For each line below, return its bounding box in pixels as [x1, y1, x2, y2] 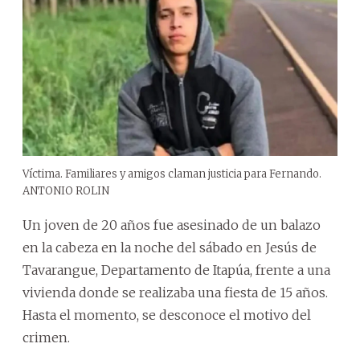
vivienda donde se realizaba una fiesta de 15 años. [22, 284, 328, 301]
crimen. [22, 329, 70, 346]
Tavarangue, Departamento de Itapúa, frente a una [22, 261, 330, 278]
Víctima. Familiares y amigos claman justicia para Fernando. [22, 166, 321, 181]
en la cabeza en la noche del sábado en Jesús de [22, 239, 317, 256]
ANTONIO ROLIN [22, 183, 109, 198]
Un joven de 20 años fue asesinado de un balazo [22, 216, 321, 233]
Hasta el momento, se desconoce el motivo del [22, 306, 311, 323]
